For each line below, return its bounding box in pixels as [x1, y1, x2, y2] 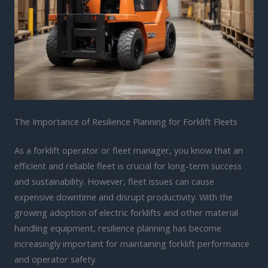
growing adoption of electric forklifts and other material [14, 206, 238, 218]
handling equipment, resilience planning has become [14, 221, 221, 234]
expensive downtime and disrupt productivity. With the [14, 190, 233, 203]
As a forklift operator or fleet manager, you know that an [14, 144, 243, 156]
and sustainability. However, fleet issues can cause [14, 175, 214, 187]
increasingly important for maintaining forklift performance [14, 237, 249, 249]
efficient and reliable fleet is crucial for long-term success [14, 159, 242, 172]
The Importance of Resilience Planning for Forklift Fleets [14, 115, 237, 127]
